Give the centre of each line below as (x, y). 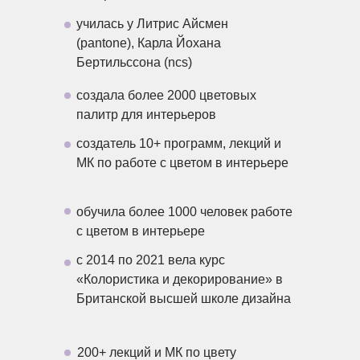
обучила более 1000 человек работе (184, 211)
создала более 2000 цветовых (166, 95)
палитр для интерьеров (146, 114)
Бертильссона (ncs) (134, 62)
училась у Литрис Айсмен (152, 23)
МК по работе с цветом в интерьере (182, 162)
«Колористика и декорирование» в (180, 279)
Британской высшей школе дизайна (184, 298)
